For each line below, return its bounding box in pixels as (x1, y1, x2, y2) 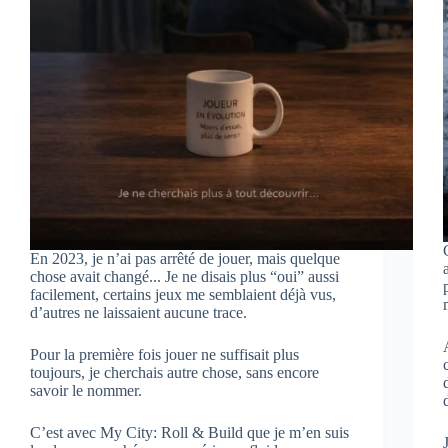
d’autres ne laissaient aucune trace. (30, 303, 247, 321)
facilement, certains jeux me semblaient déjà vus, (30, 285, 336, 303)
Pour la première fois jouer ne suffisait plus (30, 345, 299, 363)
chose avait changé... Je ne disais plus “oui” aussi (30, 267, 339, 285)
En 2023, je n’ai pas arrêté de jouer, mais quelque (30, 249, 340, 267)
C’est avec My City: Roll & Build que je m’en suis (30, 423, 349, 441)
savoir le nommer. (30, 381, 142, 399)
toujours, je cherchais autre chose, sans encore (30, 363, 319, 381)
